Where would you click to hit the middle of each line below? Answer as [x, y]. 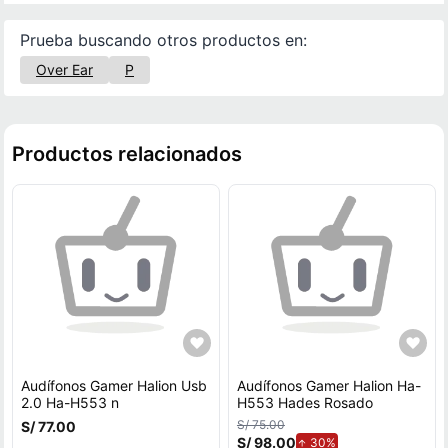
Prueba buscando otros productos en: [163, 40]
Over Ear [64, 69]
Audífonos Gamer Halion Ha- [328, 385]
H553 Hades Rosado [304, 402]
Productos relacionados [127, 154]
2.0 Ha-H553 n [70, 402]
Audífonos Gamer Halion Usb [114, 385]
